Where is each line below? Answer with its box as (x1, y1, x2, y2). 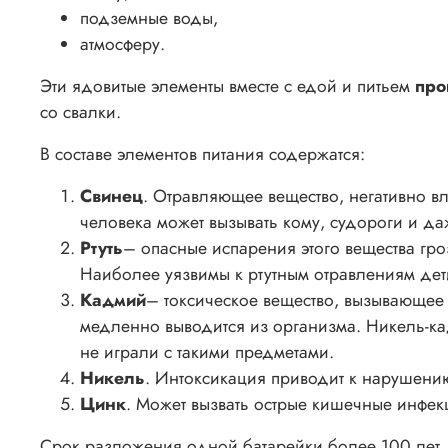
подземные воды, (80, 4, 218, 31)
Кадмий (80, 286, 146, 313)
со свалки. (40, 98, 121, 125)
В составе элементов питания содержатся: (40, 140, 365, 167)
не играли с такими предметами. (80, 338, 334, 365)
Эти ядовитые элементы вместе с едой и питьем (40, 72, 415, 99)
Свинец (80, 182, 143, 209)
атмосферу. (80, 30, 165, 57)
